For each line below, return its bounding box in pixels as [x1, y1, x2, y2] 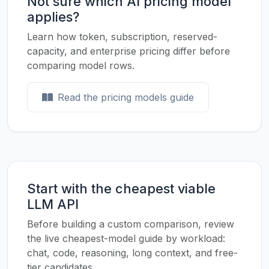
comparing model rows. [27, 59, 134, 71]
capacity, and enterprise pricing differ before [27, 45, 230, 57]
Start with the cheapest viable [27, 181, 216, 196]
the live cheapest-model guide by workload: [27, 232, 225, 244]
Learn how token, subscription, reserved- [27, 31, 217, 43]
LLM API [27, 196, 79, 212]
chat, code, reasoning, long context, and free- [27, 247, 238, 259]
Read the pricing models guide [58, 91, 194, 103]
